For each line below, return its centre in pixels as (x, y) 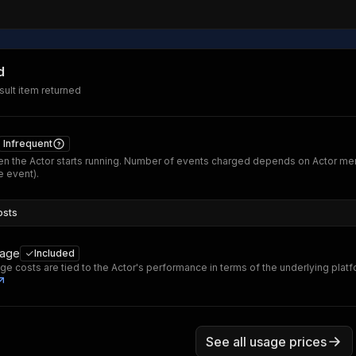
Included (54, 253)
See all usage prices (266, 342)
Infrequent (28, 143)
